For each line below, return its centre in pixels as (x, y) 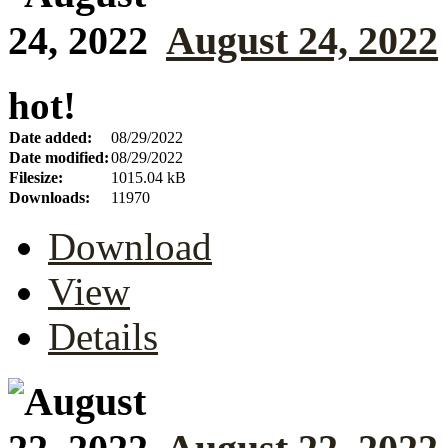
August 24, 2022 (302, 41)
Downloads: (49, 197)
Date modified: (59, 157)
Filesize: (36, 177)
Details (103, 336)
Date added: (50, 137)
